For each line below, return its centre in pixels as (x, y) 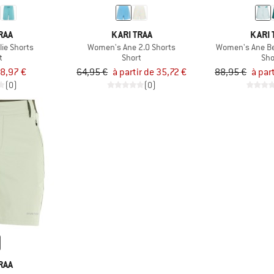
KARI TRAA (131, 34)
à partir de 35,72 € (150, 72)
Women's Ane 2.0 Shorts (132, 47)
